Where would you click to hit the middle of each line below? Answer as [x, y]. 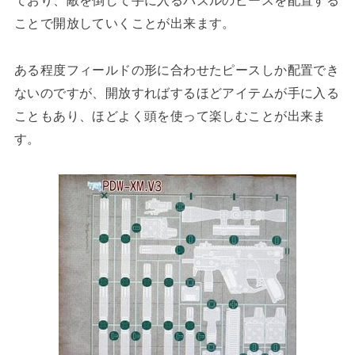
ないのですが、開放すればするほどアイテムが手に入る [177, 92]
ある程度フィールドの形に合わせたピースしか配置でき [177, 69]
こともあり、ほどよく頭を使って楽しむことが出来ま [170, 115]
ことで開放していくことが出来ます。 [124, 23]
